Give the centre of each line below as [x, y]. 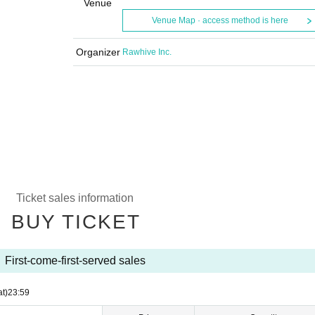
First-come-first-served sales [75, 261]
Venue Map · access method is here [220, 20]
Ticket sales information [75, 198]
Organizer [98, 52]
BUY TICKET [76, 222]
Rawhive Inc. [147, 52]
